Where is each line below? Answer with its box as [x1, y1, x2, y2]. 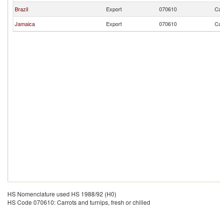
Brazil [15, 5, 28, 13]
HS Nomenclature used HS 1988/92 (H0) [7, 190, 116, 198]
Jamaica [15, 20, 35, 27]
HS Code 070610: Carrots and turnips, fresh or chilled [7, 198, 150, 206]
